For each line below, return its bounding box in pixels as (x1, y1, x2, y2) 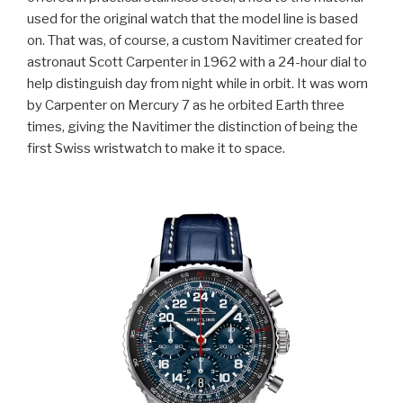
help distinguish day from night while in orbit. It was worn (27, 76, 368, 93)
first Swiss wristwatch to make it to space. (27, 140, 285, 157)
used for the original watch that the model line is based (27, 11, 358, 28)
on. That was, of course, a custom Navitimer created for (27, 32, 363, 49)
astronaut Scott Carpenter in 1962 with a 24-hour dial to (27, 54, 367, 71)
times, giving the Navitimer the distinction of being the (27, 119, 358, 136)
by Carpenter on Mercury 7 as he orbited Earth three (27, 97, 345, 114)
